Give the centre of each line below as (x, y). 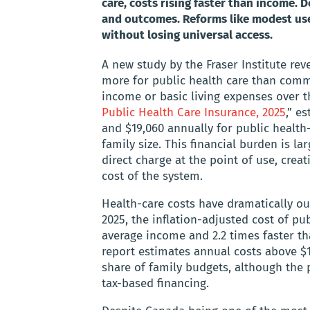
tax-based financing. (155, 284)
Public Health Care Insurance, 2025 (194, 113)
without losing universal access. (187, 35)
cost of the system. (152, 176)
